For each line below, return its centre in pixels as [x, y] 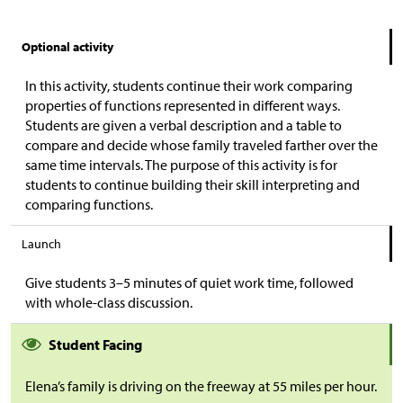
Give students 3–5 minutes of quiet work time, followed [189, 282]
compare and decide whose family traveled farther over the [201, 144]
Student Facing [95, 344]
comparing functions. [89, 204]
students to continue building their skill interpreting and [193, 184]
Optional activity [67, 46]
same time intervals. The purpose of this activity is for [181, 164]
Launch [41, 243]
